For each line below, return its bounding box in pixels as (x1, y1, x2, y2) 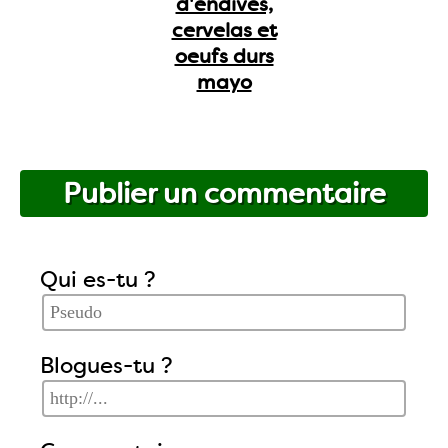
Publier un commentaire (62, 174, 386, 212)
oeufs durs (174, 42, 274, 69)
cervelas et (171, 16, 277, 43)
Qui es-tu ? (40, 264, 157, 294)
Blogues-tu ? (40, 350, 174, 380)
